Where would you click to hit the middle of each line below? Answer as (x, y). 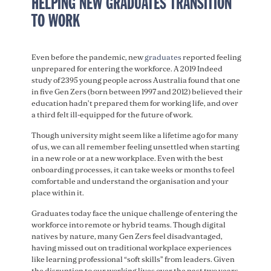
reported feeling (211, 57)
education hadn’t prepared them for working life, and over (135, 103)
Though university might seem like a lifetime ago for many (135, 135)
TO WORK (55, 22)
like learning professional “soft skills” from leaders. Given (133, 259)
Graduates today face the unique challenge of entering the (134, 213)
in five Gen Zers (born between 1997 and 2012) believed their (137, 92)
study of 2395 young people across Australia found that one (135, 80)
